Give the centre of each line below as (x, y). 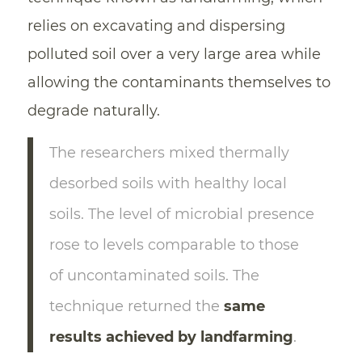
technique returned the (136, 307)
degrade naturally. (93, 111)
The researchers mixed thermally (169, 153)
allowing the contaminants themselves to (179, 83)
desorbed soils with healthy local (168, 184)
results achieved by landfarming (171, 337)
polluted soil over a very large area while (174, 55)
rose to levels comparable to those (174, 245)
